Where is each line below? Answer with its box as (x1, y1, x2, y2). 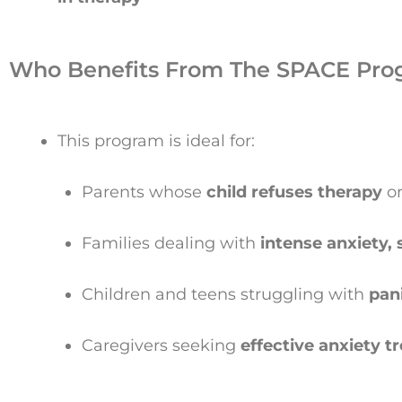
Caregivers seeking (82, 335, 240, 355)
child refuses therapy (206, 181, 382, 202)
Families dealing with (82, 232, 260, 253)
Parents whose (82, 181, 206, 202)
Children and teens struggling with (82, 284, 369, 304)
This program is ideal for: (57, 130, 255, 151)
